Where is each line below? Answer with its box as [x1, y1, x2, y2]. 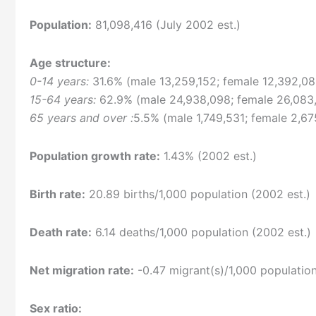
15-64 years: [30, 92, 96, 107]
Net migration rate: [30, 263, 134, 278]
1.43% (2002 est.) [160, 149, 257, 164]
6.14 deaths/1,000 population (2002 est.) [92, 225, 311, 240]
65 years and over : [30, 111, 133, 126]
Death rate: [30, 225, 92, 240]
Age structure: [30, 56, 111, 71]
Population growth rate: [30, 149, 160, 164]
